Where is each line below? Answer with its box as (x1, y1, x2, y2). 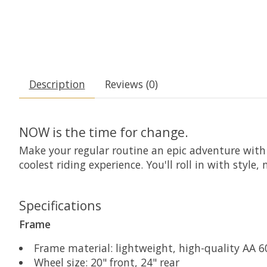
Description (29, 76, 85, 91)
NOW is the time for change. (19, 123, 188, 141)
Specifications (19, 197, 101, 215)
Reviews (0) (104, 76, 158, 91)
